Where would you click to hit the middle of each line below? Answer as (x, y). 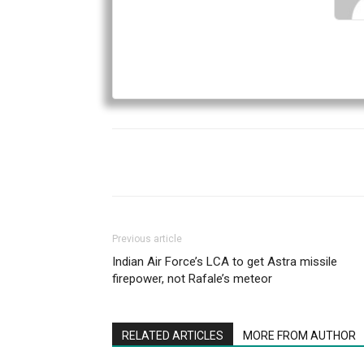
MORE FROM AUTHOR (299, 336)
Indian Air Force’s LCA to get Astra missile (225, 262)
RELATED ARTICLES (173, 336)
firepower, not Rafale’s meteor (192, 279)
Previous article (147, 239)
